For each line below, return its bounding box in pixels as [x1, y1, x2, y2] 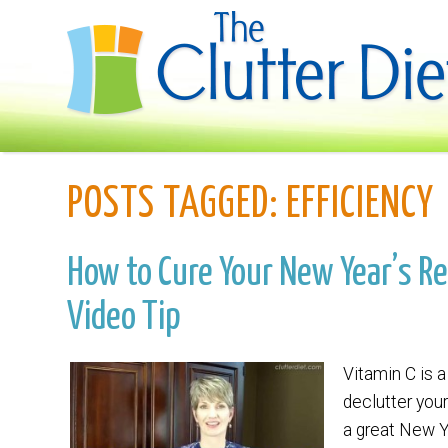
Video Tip [67, 298, 182, 337]
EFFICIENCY [278, 184, 435, 226]
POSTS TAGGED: [67, 184, 279, 226]
